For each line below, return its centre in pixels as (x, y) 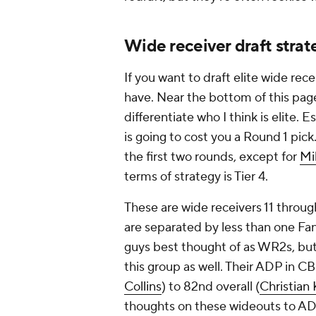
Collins (143, 287)
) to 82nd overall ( (211, 287)
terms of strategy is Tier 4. (196, 177)
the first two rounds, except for (212, 157)
